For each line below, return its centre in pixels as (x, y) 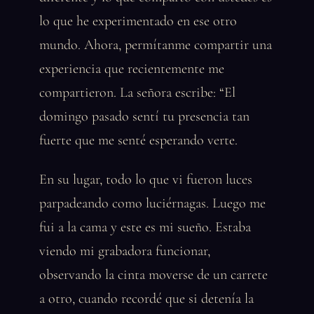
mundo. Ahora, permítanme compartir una (156, 45)
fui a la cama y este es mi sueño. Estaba (145, 227)
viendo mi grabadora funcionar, (125, 251)
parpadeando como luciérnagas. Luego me (152, 203)
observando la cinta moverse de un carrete (153, 275)
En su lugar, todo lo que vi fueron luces (146, 179)
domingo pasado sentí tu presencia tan (144, 116)
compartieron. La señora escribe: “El (137, 93)
